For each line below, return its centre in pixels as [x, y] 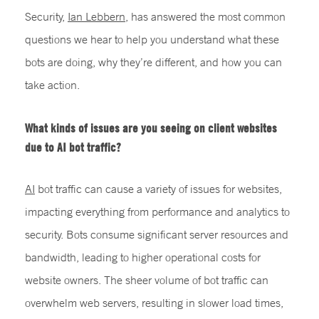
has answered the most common [207, 16]
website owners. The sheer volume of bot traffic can [147, 279]
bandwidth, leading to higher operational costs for [143, 257]
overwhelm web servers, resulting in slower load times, [154, 302]
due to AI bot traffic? [73, 147]
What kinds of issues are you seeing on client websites [151, 127]
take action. [52, 84]
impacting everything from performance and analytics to [157, 211]
